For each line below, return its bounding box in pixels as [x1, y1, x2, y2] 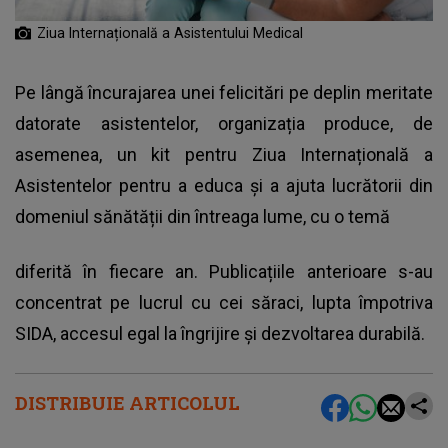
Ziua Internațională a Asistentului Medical [37, 24, 303, 41]
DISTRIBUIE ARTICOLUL [15, 390, 240, 415]
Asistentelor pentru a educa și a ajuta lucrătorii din [15, 174, 433, 196]
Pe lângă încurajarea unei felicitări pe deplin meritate [15, 81, 433, 103]
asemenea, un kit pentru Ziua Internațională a [15, 143, 433, 165]
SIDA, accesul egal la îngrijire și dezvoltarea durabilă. [15, 322, 425, 344]
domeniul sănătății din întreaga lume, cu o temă [15, 205, 390, 227]
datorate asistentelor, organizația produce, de [15, 112, 433, 134]
